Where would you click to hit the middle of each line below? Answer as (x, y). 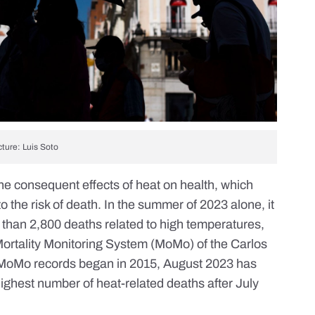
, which (234, 185)
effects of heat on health (149, 185)
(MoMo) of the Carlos (208, 244)
